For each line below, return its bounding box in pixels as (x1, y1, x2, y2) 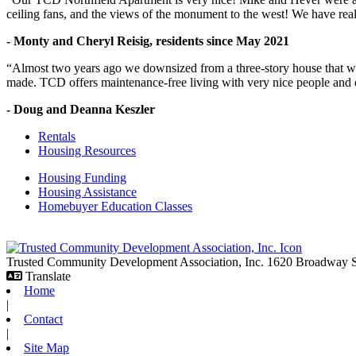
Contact (24, 312, 63, 326)
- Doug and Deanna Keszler (6, 103, 155, 116)
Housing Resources (38, 144, 136, 157)
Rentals (38, 130, 75, 143)
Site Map (24, 341, 69, 354)
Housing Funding (38, 171, 126, 184)
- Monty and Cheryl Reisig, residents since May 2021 (6, 34, 289, 48)
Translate (25, 269, 71, 283)
